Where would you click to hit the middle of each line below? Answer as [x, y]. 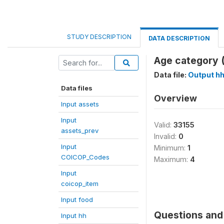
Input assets [80, 104]
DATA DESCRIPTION [179, 38]
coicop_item [80, 183]
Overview [175, 98]
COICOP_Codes [85, 157]
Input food [77, 199]
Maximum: [172, 159]
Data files [77, 88]
